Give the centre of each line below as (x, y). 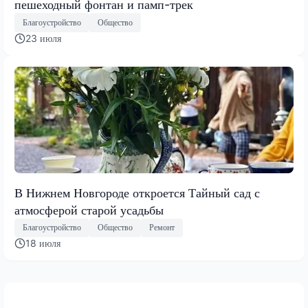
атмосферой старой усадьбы (89, 210)
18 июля (43, 243)
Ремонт (162, 228)
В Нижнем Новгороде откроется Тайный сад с (137, 192)
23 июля (43, 38)
